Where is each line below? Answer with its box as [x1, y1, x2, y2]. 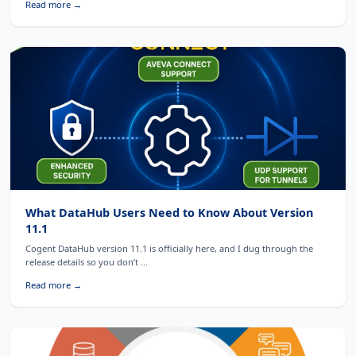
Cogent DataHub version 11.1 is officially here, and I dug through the [25, 242, 313, 255]
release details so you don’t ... [25, 256, 148, 269]
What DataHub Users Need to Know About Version [25, 204, 313, 220]
